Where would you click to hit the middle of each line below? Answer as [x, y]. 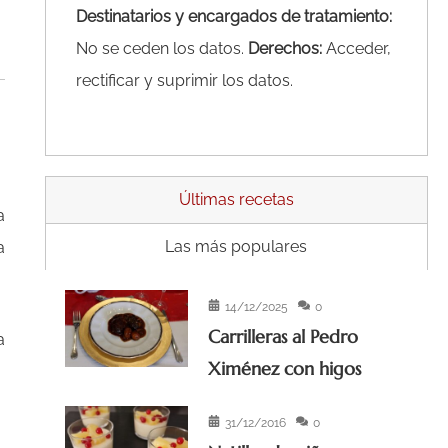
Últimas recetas [236, 200]
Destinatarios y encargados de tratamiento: [233, 17]
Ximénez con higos [285, 369]
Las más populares [236, 247]
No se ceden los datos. [161, 49]
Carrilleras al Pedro [283, 337]
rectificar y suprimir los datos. [184, 81]
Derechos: [284, 49]
